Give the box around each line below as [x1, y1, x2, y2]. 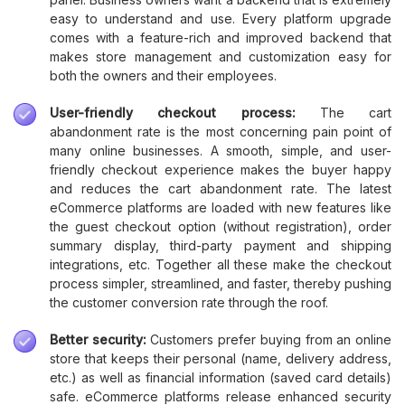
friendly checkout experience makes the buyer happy [50, 161, 391, 177]
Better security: [50, 331, 151, 347]
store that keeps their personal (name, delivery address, [50, 350, 391, 366]
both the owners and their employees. [50, 67, 277, 83]
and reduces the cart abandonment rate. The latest [50, 180, 391, 196]
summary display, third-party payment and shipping [50, 237, 391, 253]
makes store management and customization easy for [50, 48, 391, 64]
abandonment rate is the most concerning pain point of [50, 123, 391, 139]
